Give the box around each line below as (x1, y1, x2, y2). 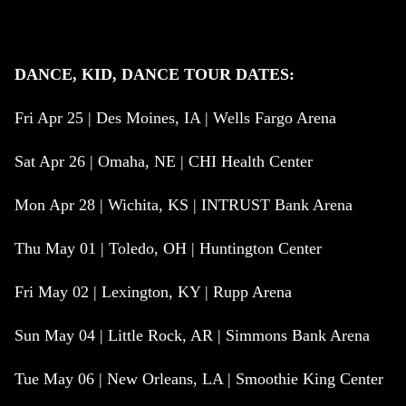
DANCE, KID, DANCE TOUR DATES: (14, 65, 295, 84)
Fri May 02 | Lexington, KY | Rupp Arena (14, 283, 292, 302)
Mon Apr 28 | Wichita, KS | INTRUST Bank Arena (14, 196, 353, 215)
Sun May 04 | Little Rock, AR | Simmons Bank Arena (14, 326, 370, 345)
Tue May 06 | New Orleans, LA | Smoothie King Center (14, 370, 383, 389)
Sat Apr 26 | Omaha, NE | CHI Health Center (14, 152, 313, 171)
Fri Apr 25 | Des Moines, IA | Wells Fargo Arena (14, 109, 336, 128)
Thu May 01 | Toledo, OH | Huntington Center (14, 239, 322, 258)
